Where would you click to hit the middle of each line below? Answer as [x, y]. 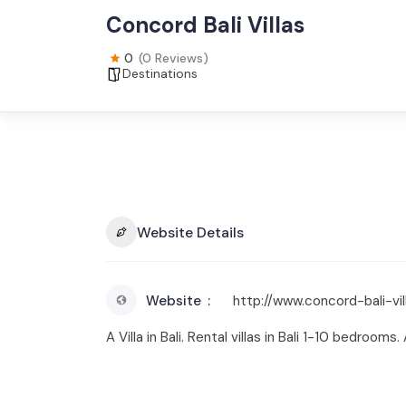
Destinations [160, 73]
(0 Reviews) [174, 58]
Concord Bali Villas [205, 25]
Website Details [190, 232]
